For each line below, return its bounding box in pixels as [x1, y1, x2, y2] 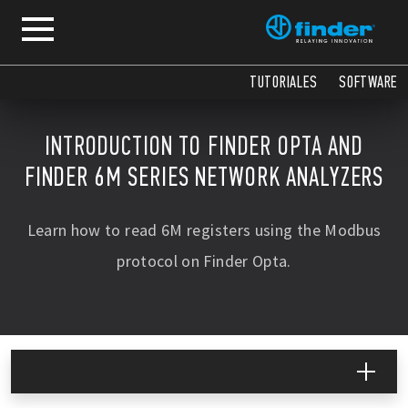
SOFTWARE [339, 73, 397, 93]
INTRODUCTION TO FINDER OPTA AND [45, 131, 363, 161]
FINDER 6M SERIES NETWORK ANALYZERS [24, 162, 384, 192]
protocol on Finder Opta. [117, 250, 291, 271]
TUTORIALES [250, 73, 318, 93]
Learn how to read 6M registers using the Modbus [26, 219, 382, 240]
